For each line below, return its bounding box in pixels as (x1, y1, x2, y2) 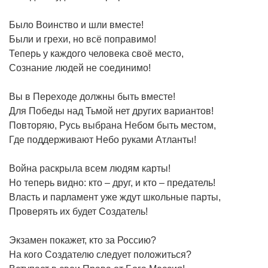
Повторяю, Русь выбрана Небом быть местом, (9, 120, 216, 130)
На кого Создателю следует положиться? (9, 249, 191, 260)
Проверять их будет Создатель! (9, 206, 148, 217)
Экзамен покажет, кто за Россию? (9, 234, 156, 245)
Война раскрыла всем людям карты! (9, 163, 170, 173)
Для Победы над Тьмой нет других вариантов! (9, 105, 214, 116)
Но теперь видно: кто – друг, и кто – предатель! (9, 177, 215, 188)
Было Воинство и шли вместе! (9, 19, 144, 30)
